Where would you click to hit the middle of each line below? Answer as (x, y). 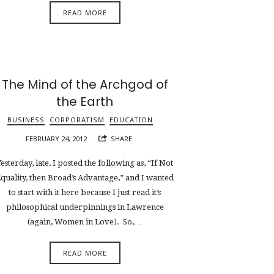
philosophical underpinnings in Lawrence (85, 207)
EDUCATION (131, 119)
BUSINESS (26, 119)
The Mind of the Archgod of (85, 84)
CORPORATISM (77, 119)
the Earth (85, 101)
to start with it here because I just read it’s (85, 193)
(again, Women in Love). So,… (85, 222)
